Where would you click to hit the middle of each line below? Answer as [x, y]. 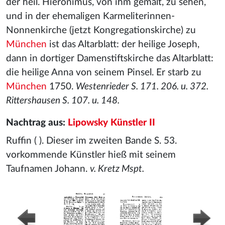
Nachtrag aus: [37, 123]
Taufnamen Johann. [48, 169]
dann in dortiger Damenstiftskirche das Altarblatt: [110, 59]
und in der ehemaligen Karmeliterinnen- [90, 16]
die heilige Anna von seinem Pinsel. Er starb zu [104, 73]
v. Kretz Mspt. [117, 169]
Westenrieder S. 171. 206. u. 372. [142, 87]
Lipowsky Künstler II [111, 123]
